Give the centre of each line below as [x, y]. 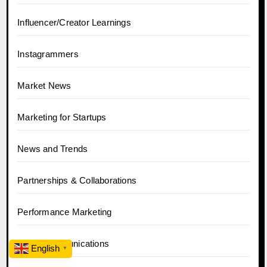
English [45, 248]
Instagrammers [48, 54]
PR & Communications [63, 243]
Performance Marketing [65, 212]
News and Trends [53, 148]
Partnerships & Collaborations [77, 180]
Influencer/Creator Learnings [74, 22]
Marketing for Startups [62, 117]
